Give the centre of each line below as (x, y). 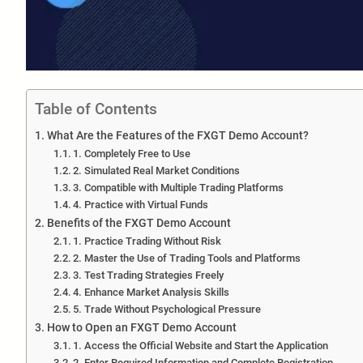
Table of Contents (96, 109)
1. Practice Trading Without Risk (147, 241)
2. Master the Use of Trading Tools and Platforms (187, 258)
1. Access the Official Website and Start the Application (201, 345)
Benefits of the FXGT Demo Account (139, 223)
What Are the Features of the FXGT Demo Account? (177, 135)
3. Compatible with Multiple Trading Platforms (179, 187)
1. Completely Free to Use (132, 153)
